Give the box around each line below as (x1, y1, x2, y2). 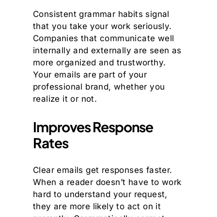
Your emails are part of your (33, 69, 147, 79)
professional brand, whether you (33, 81, 165, 92)
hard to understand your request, (33, 189, 168, 199)
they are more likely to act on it (33, 201, 161, 211)
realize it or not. (33, 93, 97, 104)
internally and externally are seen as (33, 45, 182, 55)
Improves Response (33, 118, 154, 135)
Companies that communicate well (33, 33, 174, 43)
